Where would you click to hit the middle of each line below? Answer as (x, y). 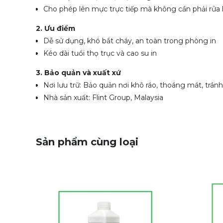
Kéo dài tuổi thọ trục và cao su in (101, 53)
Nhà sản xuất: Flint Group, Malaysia (103, 98)
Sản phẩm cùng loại (87, 142)
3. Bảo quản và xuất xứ (78, 73)
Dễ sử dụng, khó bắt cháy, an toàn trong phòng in (130, 41)
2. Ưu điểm (56, 28)
